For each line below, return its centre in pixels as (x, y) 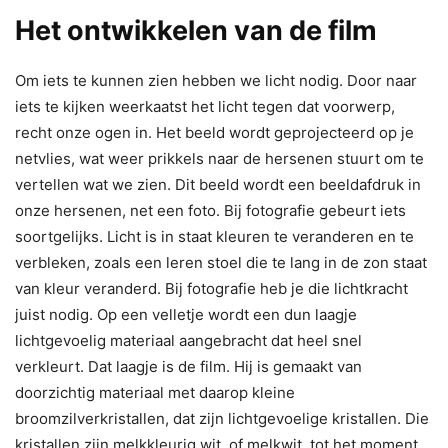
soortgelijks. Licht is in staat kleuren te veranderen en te (214, 236)
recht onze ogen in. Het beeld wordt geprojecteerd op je (214, 132)
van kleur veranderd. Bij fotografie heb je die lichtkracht (211, 288)
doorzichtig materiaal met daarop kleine (155, 392)
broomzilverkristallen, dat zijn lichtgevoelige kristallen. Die (222, 418)
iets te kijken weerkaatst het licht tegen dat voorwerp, (205, 106)
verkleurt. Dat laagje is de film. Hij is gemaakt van (188, 366)
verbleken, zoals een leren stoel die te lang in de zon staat (221, 262)
